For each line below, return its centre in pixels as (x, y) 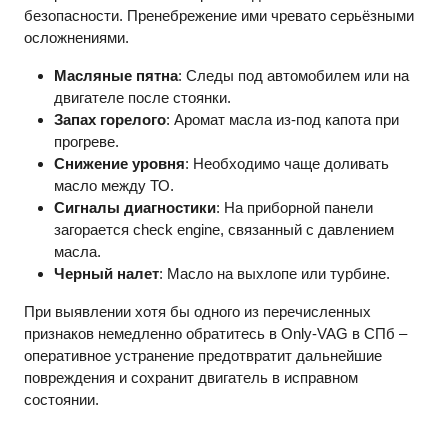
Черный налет (106, 274)
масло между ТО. (114, 186)
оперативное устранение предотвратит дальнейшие (203, 356)
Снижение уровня (119, 164)
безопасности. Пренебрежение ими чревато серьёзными (219, 16)
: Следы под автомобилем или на (293, 76)
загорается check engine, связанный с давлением (224, 230)
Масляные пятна (116, 76)
